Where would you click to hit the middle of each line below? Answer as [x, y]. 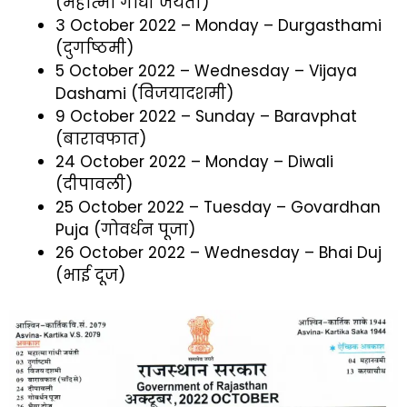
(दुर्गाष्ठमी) [94, 48]
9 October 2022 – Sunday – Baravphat [206, 116]
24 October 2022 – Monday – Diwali [194, 161]
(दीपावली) [94, 184]
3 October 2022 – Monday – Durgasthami [218, 25]
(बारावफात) [101, 139]
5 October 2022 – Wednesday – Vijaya [206, 70]
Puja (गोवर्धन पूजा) [125, 229]
